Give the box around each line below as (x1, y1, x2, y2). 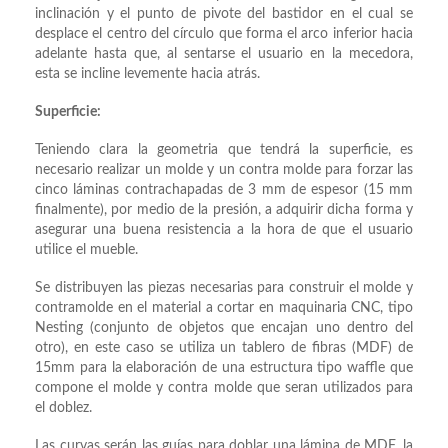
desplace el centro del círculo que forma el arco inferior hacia (35, 27, 413, 42)
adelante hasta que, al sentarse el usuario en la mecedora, (35, 47, 413, 62)
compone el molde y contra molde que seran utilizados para (35, 381, 413, 396)
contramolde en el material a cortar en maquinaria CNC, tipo (35, 301, 413, 316)
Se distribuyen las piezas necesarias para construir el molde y (35, 281, 413, 296)
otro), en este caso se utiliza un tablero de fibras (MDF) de (35, 341, 413, 356)
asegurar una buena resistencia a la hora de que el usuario (35, 223, 413, 238)
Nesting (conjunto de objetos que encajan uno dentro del (35, 321, 413, 336)
